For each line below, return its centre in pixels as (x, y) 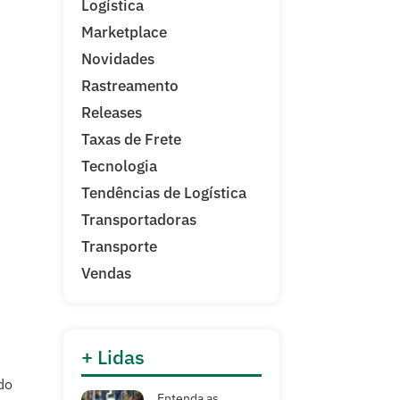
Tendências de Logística (164, 193)
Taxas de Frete (131, 139)
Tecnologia (119, 166)
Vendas (106, 273)
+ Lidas (113, 357)
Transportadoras (139, 220)
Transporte (119, 246)
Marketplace (124, 32)
